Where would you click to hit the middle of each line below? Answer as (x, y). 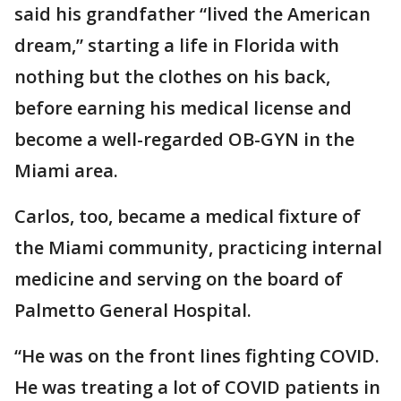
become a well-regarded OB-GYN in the (184, 139)
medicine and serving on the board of (179, 279)
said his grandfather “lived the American (192, 14)
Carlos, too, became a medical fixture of (188, 216)
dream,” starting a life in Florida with (177, 45)
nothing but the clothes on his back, (172, 77)
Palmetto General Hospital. (135, 310)
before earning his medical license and (183, 108)
